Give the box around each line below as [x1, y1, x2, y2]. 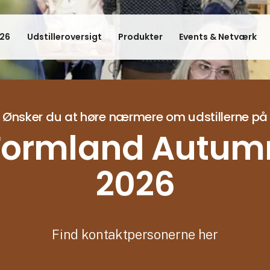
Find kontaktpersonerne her [52, 227, 218, 242]
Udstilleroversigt [27, 30, 102, 43]
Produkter [118, 30, 163, 43]
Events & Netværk [179, 30, 257, 43]
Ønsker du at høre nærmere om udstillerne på [2, 108, 268, 125]
